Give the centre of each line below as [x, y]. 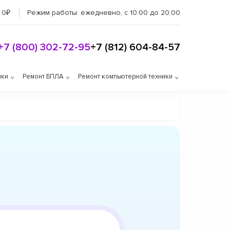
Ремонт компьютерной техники [125, 76]
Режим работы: [54, 12]
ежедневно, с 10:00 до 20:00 [130, 12]
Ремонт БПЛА [43, 76]
